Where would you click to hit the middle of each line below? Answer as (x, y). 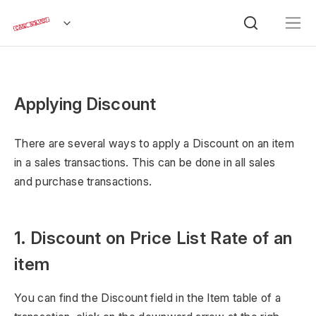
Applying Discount (85, 104)
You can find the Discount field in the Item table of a (148, 298)
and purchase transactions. (83, 181)
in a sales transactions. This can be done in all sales (145, 162)
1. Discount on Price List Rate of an (153, 238)
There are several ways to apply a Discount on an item (154, 143)
